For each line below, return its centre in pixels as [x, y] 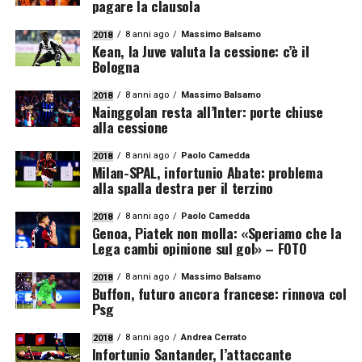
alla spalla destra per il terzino [183, 187]
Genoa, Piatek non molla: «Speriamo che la [217, 232]
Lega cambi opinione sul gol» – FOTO [199, 248]
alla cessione [130, 126]
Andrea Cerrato [213, 337]
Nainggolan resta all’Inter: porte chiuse [207, 111]
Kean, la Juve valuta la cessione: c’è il [200, 51]
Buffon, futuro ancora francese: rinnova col [219, 293]
